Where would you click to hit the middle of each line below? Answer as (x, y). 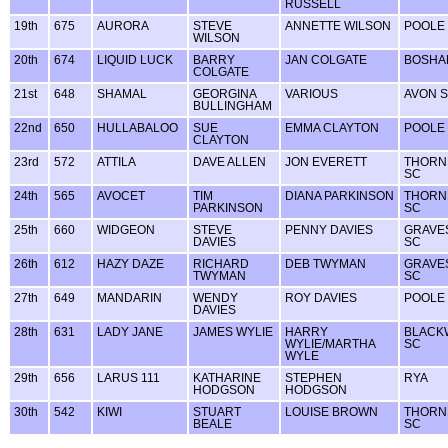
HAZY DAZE (130, 263)
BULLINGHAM (232, 105)
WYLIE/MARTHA (330, 343)
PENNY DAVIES (329, 229)
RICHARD (221, 263)
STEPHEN (313, 377)
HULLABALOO (137, 127)
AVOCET (121, 195)
